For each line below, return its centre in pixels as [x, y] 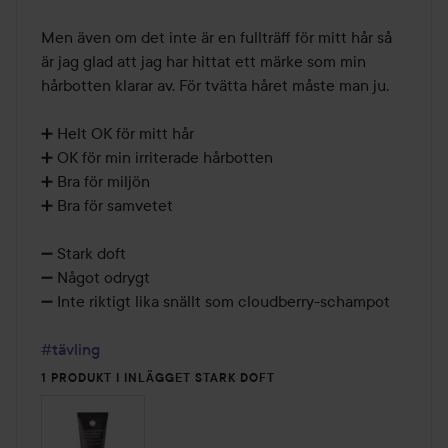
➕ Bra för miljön [95, 180]
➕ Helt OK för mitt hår [117, 132]
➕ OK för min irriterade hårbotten [159, 156]
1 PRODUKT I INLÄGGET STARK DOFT [158, 377]
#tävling [70, 348]
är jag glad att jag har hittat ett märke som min [203, 60]
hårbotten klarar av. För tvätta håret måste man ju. [215, 84]
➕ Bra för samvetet [107, 204]
